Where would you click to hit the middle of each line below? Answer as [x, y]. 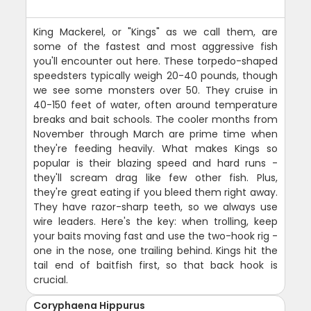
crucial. [51, 280]
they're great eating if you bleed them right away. [155, 193]
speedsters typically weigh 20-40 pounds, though [155, 76]
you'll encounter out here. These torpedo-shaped [155, 61]
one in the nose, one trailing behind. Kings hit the [155, 251]
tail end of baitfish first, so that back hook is [155, 266]
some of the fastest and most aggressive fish [155, 47]
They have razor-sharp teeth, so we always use [155, 207]
